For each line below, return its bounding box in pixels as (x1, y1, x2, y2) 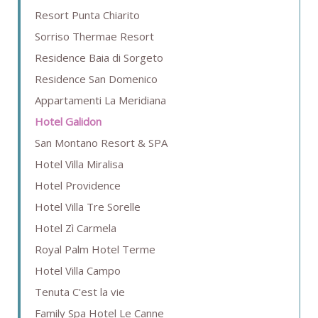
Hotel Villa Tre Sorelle (35, 199, 141, 214)
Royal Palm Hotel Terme (35, 242, 155, 257)
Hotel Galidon (35, 114, 102, 129)
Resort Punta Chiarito (35, 8, 140, 23)
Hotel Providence (35, 178, 121, 193)
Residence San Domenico (35, 72, 158, 87)
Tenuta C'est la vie (35, 285, 125, 300)
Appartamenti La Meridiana (35, 93, 166, 108)
